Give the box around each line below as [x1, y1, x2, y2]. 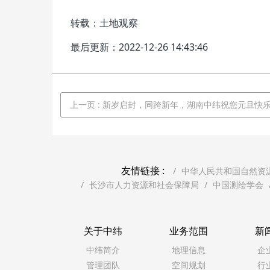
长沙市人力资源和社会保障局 [89, 179, 199, 191]
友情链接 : [121, 164, 165, 178]
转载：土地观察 [71, 16, 138, 30]
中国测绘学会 [213, 179, 263, 191]
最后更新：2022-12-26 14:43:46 [71, 40, 208, 54]
